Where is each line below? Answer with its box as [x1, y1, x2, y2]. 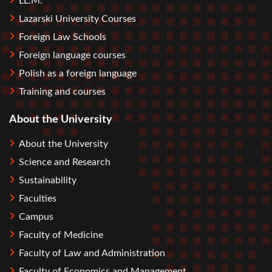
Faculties [19, 194, 56, 204]
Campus [19, 212, 53, 222]
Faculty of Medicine [19, 230, 103, 240]
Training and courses [19, 86, 106, 97]
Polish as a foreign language [19, 68, 137, 78]
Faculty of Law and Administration [19, 248, 165, 259]
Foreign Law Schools [19, 32, 106, 42]
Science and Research [19, 157, 110, 168]
